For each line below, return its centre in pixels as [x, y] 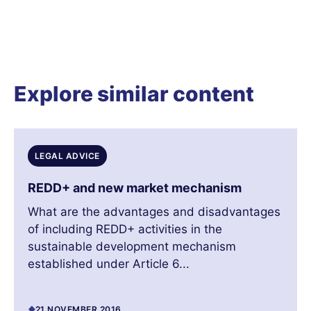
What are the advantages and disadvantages [154, 212]
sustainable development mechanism [132, 247]
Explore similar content [134, 94]
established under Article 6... [109, 264]
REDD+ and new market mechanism [135, 188]
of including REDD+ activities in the [125, 229]
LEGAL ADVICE [67, 156]
